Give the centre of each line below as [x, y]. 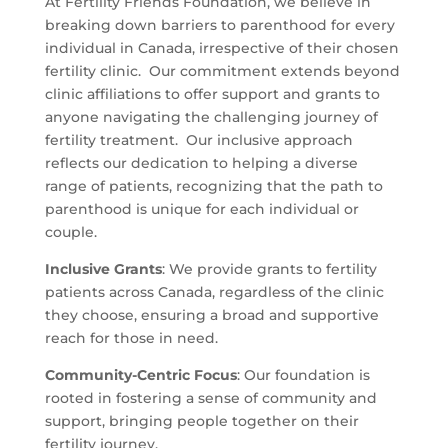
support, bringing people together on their [201, 420]
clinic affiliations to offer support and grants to [212, 93]
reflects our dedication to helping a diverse [201, 162]
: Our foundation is [303, 374]
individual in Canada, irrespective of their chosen [221, 47]
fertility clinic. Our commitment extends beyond [222, 70]
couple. [70, 231]
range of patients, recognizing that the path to [213, 185]
